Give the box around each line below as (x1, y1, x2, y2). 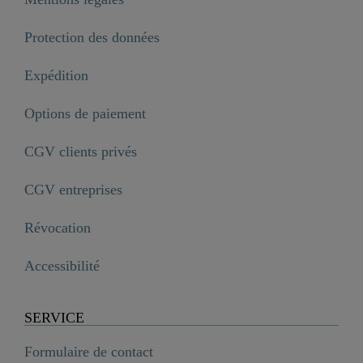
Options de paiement (24, 105, 146, 122)
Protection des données (24, 28, 160, 45)
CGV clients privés (24, 143, 137, 160)
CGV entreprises (24, 181, 122, 198)
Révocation (24, 219, 91, 236)
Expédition (24, 66, 88, 83)
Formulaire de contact (24, 343, 153, 360)
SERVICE (24, 309, 84, 326)
